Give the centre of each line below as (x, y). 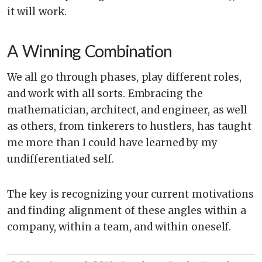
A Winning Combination (89, 51)
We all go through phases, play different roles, (124, 77)
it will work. (37, 11)
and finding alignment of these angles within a (127, 210)
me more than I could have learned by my (112, 142)
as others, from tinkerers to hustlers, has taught (129, 126)
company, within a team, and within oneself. (119, 227)
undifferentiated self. (61, 159)
